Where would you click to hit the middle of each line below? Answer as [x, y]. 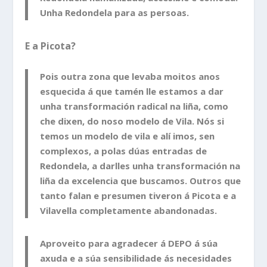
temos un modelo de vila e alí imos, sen [128, 136]
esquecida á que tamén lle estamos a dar [132, 91]
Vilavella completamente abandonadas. [129, 211]
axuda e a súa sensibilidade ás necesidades [136, 258]
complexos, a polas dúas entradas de [124, 151]
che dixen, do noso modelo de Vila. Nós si [132, 121]
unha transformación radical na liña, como [134, 106]
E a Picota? [51, 46]
